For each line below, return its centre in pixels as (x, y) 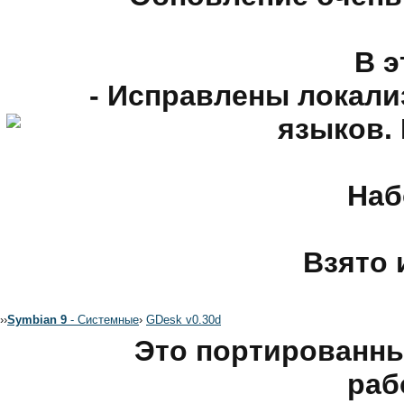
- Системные (103, 320)
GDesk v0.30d (184, 320)
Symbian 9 (37, 320)
